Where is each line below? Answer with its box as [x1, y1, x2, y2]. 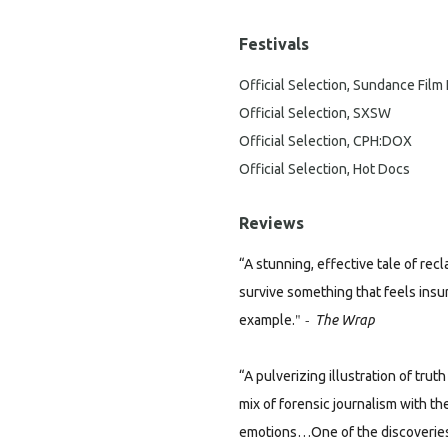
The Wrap [315, 312, 375, 328]
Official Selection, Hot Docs [239, 161, 410, 177]
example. [239, 312, 295, 328]
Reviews [239, 214, 304, 232]
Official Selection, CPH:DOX [239, 133, 412, 149]
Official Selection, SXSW [239, 105, 391, 121]
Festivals [239, 35, 309, 53]
